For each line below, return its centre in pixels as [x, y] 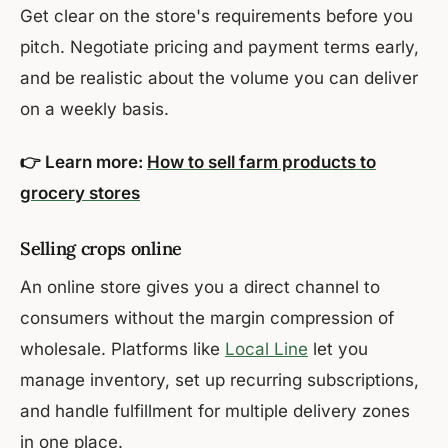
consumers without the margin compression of [207, 318]
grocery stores [80, 193]
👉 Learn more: [83, 162]
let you [338, 349]
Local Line [266, 349]
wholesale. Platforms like [122, 349]
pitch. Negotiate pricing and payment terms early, [219, 47]
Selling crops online [101, 249]
